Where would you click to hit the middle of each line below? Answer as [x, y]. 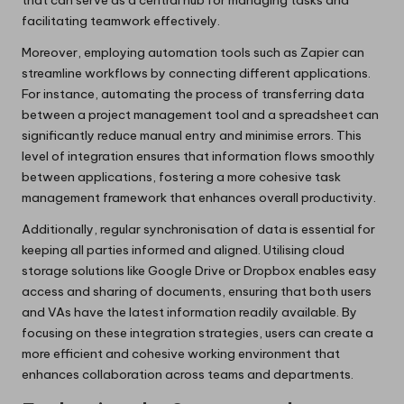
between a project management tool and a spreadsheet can [200, 114]
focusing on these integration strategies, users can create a [197, 332]
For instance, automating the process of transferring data [193, 93]
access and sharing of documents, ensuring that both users [197, 291]
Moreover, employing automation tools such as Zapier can [193, 52]
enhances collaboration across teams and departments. [188, 374]
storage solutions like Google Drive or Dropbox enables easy [199, 270]
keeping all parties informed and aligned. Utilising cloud [183, 249]
